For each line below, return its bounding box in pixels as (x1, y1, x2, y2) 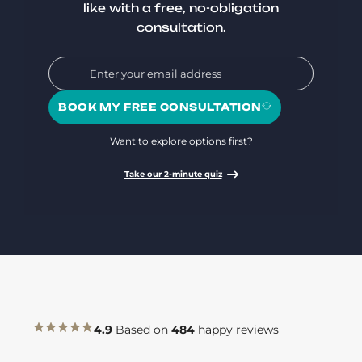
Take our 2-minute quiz (124, 168, 222, 179)
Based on (112, 322, 171, 337)
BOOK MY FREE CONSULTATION (58, 101, 262, 114)
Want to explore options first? (109, 134, 253, 147)
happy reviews (195, 322, 279, 337)
